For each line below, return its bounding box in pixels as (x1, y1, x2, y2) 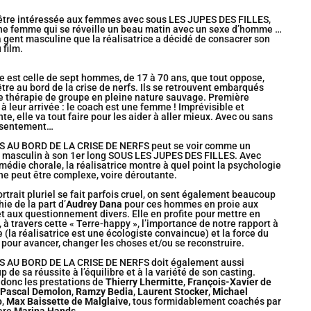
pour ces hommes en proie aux (121, 199, 258, 210)
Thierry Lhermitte (105, 276, 183, 288)
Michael (212, 286, 248, 298)
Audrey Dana (65, 199, 122, 210)
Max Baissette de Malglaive (6, 296, 128, 308)
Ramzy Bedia (75, 286, 133, 298)
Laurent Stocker (137, 286, 208, 298)
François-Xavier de (187, 276, 271, 288)
